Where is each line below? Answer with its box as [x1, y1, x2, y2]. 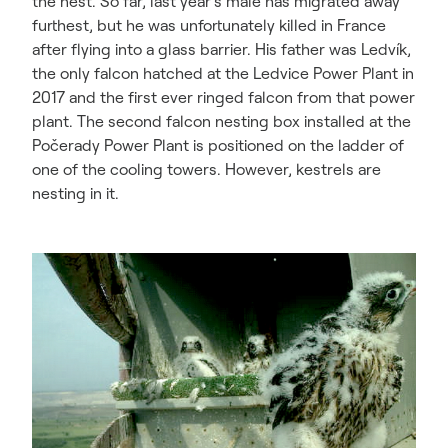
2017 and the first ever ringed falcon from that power [32, 87, 415, 108]
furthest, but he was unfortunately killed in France [32, 15, 386, 36]
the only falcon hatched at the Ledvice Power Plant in [32, 63, 414, 84]
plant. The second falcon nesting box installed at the [32, 111, 411, 132]
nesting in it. [32, 183, 119, 204]
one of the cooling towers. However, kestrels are [32, 159, 381, 180]
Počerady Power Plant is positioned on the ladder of [32, 135, 404, 156]
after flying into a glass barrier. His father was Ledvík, [32, 39, 411, 60]
